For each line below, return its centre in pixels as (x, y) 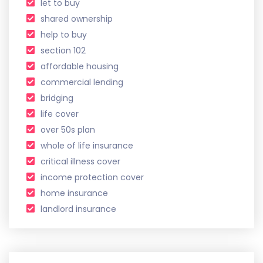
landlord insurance (78, 209)
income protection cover (92, 177)
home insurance (74, 193)
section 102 (63, 50)
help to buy (64, 35)
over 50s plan (68, 130)
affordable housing (80, 66)
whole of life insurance (87, 146)
